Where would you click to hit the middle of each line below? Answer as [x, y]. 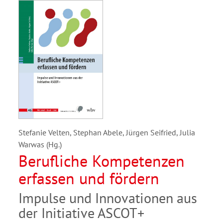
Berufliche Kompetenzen [102, 161]
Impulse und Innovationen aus [108, 198]
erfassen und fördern [89, 178]
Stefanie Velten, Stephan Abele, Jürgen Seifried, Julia [107, 133]
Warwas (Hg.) [40, 145]
